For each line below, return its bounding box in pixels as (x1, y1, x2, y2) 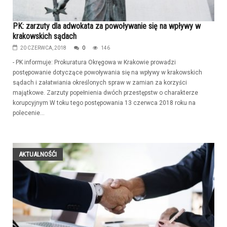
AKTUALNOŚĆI (19, 150, 57, 158)
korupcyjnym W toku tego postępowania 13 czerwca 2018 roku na (13, 99, 196, 106)
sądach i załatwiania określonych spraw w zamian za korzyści (13, 79, 187, 86)
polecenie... (13, 109, 45, 117)
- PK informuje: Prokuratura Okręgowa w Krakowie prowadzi (13, 58, 176, 66)
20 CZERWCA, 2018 (20, 45, 66, 51)
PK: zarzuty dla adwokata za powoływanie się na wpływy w (13, 21, 201, 31)
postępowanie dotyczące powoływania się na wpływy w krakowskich (13, 68, 202, 76)
